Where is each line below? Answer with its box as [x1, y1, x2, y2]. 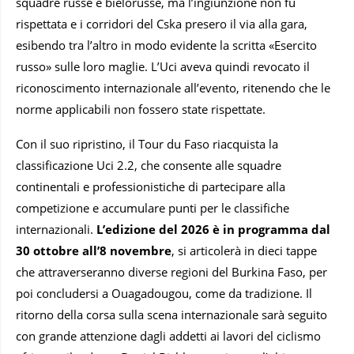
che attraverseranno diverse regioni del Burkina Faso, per [16, 263, 327, 280]
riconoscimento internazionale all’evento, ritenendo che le [16, 79, 330, 96]
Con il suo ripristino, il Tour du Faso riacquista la [16, 135, 278, 152]
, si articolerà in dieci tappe [171, 242, 317, 258]
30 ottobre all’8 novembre [16, 242, 171, 258]
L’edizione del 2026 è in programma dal [96, 220, 330, 237]
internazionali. [16, 220, 96, 237]
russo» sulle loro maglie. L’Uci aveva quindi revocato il [16, 58, 310, 74]
